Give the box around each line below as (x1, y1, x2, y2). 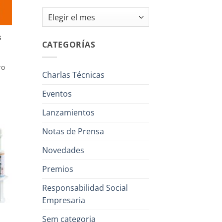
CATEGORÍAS (42, 39, 96, 51)
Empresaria (42, 194, 85, 206)
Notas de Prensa (42, 125, 104, 137)
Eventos (42, 88, 72, 99)
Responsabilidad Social (42, 182, 128, 193)
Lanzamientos (42, 107, 95, 118)
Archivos (41, 8, 71, 18)
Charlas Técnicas (42, 69, 105, 80)
